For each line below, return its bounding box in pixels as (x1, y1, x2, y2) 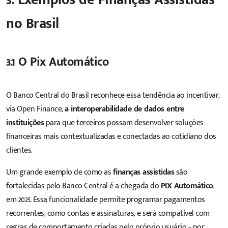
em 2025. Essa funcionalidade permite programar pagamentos (6, 192, 205, 207)
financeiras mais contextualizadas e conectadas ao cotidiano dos (6, 129, 216, 144)
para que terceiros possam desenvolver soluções (44, 116, 204, 130)
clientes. (6, 143, 32, 157)
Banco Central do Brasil (13, 88, 89, 102)
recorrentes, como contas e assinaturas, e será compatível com (6, 206, 210, 220)
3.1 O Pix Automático (6, 51, 108, 72)
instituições (6, 116, 44, 130)
